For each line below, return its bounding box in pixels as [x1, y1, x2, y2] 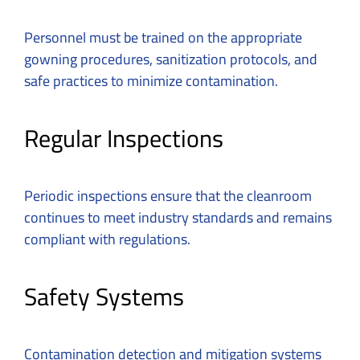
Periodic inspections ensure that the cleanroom [24, 182, 312, 210]
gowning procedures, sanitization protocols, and [24, 46, 317, 73]
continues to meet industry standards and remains [24, 204, 332, 231]
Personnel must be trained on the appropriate [24, 24, 302, 51]
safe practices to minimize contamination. [24, 67, 278, 95]
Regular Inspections [24, 116, 223, 162]
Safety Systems [24, 273, 184, 319]
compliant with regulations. [24, 226, 190, 253]
